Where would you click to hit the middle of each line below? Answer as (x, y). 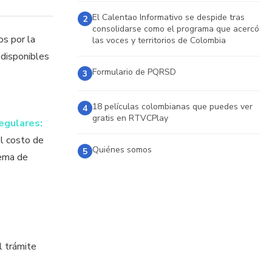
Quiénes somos (122, 150)
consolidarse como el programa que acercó (175, 29)
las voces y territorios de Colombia (159, 40)
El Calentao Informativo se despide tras (168, 17)
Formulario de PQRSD (134, 72)
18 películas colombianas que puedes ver (172, 107)
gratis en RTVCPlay (130, 118)
